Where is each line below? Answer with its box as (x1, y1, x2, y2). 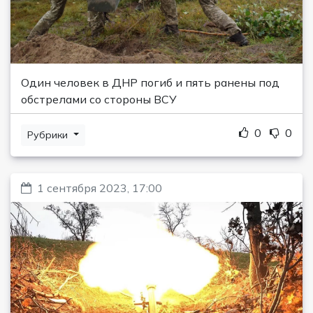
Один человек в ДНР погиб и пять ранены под (21, 75, 279, 90)
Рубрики (27, 129, 71, 142)
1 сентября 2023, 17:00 (37, 181, 162, 196)
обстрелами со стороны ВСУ (21, 92, 177, 107)
